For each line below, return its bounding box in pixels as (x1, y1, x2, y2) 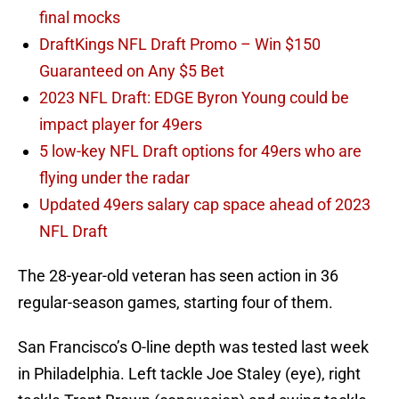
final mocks (39, 8, 120, 28)
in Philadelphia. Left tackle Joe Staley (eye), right (18, 364, 361, 384)
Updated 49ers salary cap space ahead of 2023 (39, 195, 370, 215)
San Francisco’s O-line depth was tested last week (18, 338, 369, 357)
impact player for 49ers (39, 115, 202, 134)
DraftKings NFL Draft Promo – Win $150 (39, 35, 321, 54)
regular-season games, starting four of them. (18, 293, 333, 313)
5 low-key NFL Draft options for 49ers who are (39, 142, 362, 161)
